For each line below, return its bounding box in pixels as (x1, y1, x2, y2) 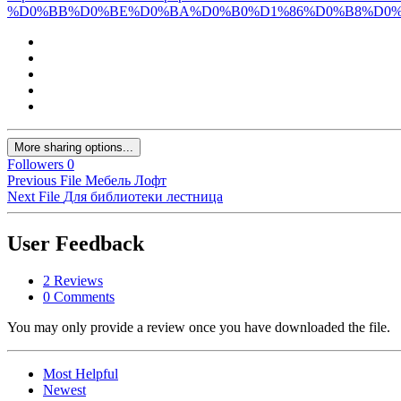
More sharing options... (14, 140, 133, 154)
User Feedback (7, 231, 144, 255)
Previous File (7, 172, 81, 188)
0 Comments (43, 289, 115, 305)
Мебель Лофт (85, 172, 166, 188)
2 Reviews (43, 273, 103, 289)
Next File (7, 188, 60, 204)
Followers (7, 156, 64, 172)
